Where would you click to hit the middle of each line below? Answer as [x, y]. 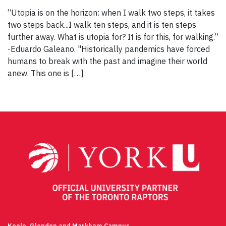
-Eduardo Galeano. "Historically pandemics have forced [109, 49]
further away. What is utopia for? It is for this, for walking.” [113, 37]
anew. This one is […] [46, 73]
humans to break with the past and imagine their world [107, 61]
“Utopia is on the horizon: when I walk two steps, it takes [111, 13]
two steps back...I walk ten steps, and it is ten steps [102, 25]
